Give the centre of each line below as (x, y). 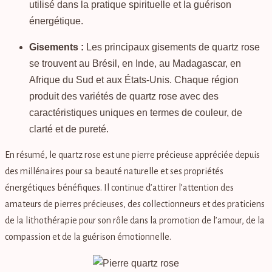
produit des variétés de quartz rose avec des (124, 97)
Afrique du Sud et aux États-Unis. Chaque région (134, 80)
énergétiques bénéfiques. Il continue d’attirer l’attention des (119, 188)
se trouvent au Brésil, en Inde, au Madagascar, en (135, 64)
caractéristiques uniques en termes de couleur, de (136, 113)
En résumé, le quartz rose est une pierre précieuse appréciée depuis (132, 155)
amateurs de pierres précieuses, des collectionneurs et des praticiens (135, 204)
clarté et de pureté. (69, 129)
